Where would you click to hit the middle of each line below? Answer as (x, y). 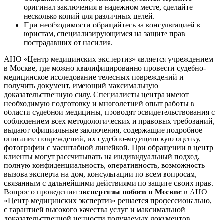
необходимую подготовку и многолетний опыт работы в (99, 103)
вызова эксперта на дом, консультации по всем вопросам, (100, 174)
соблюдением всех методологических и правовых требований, (109, 121)
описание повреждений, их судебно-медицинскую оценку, (102, 138)
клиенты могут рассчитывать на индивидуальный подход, (102, 156)
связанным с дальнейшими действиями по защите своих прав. (109, 183)
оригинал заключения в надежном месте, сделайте (108, 7)
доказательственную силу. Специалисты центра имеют (96, 94)
